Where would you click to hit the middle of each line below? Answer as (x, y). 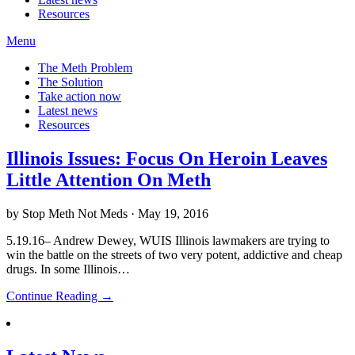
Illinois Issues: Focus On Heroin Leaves (167, 158)
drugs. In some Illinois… (68, 269)
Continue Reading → (60, 296)
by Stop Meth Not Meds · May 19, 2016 (107, 213)
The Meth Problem (85, 67)
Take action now (80, 96)
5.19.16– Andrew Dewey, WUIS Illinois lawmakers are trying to (168, 240)
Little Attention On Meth (109, 179)
